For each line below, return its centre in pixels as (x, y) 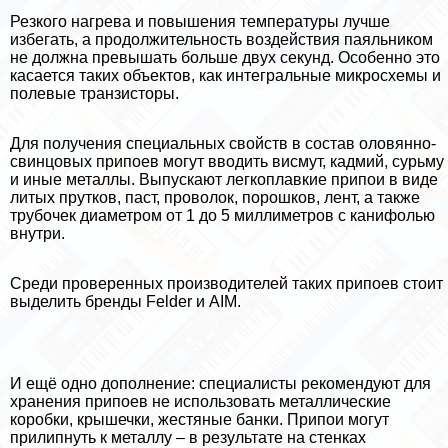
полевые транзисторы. (94, 94)
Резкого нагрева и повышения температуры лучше (200, 22)
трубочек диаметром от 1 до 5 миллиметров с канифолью (222, 216)
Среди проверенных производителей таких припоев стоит (226, 284)
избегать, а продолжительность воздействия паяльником (221, 40)
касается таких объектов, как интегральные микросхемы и (225, 76)
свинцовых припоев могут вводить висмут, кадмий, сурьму (227, 162)
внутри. (37, 234)
